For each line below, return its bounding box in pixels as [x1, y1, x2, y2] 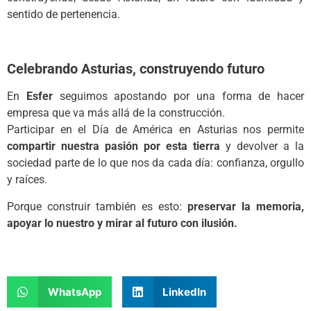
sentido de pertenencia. [7, 8, 120, 21]
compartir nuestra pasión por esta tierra [7, 140, 220, 153]
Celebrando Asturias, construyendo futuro [7, 60, 264, 78]
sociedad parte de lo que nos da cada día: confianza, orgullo [7, 156, 304, 170]
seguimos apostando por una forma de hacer [52, 90, 304, 103]
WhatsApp [47, 285, 101, 299]
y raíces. [7, 173, 47, 187]
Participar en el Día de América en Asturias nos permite [7, 123, 304, 137]
